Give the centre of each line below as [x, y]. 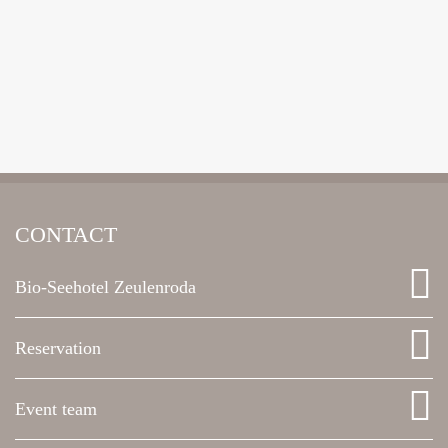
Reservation [58, 348]
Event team [56, 409]
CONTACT [66, 235]
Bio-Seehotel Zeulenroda [105, 287]
